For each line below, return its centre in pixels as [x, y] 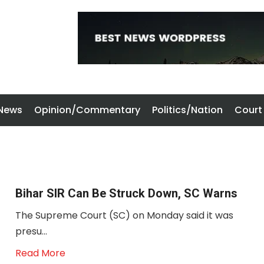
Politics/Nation [187, 110]
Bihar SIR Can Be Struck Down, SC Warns [126, 193]
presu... [31, 231]
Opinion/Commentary [87, 110]
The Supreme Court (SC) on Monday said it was [124, 215]
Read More [40, 253]
